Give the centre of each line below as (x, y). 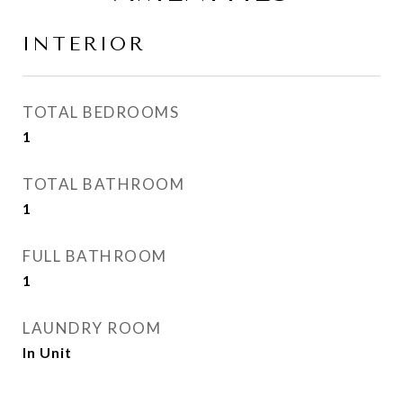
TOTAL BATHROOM (103, 184)
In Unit (47, 352)
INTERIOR (84, 44)
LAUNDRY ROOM (92, 328)
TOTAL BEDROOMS (101, 112)
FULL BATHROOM (95, 256)
